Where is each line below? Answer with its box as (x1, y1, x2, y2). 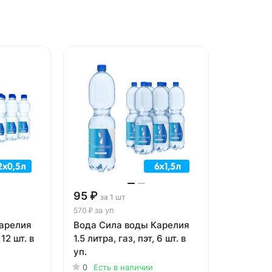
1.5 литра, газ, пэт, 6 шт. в (73, 232, 186, 244)
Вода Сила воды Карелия (73, 219, 189, 231)
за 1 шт (100, 192, 126, 202)
